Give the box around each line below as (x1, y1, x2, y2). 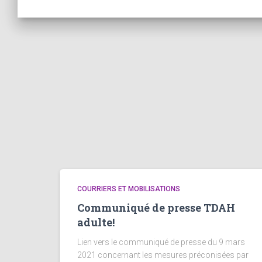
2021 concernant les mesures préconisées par (77, 250, 249, 260)
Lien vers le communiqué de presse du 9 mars (77, 237, 245, 247)
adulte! (77, 215, 115, 229)
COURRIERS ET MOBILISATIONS (77, 185, 180, 193)
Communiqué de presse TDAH (77, 201, 235, 215)
